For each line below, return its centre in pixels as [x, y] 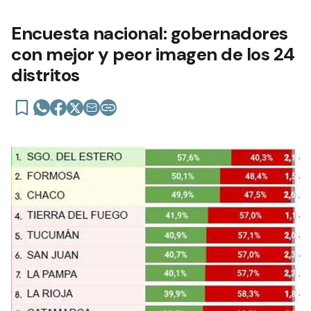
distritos [45, 75]
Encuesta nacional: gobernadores [150, 33]
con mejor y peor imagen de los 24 [153, 54]
